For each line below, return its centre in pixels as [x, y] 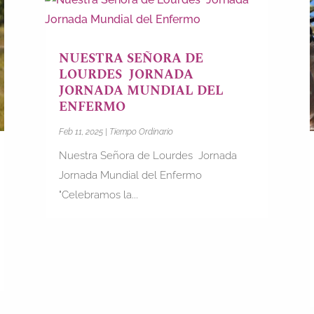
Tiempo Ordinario [141, 132]
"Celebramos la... [98, 195]
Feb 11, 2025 [81, 132]
